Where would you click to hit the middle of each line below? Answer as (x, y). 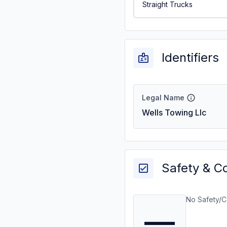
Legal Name (163, 98)
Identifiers (190, 58)
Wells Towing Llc (174, 112)
